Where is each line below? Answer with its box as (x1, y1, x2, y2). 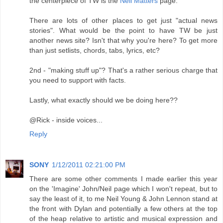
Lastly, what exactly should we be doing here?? (29, 96, 178, 105)
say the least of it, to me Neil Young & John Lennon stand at (29, 195, 218, 203)
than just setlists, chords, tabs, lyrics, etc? (29, 46, 160, 55)
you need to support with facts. (29, 76, 126, 85)
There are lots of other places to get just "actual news (29, 16, 218, 25)
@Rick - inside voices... (29, 116, 103, 124)
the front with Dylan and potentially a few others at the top (29, 205, 218, 213)
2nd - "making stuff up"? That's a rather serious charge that (29, 66, 218, 75)
